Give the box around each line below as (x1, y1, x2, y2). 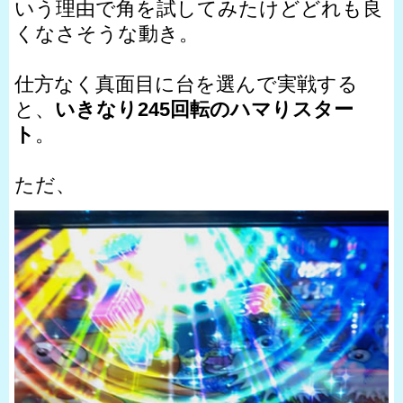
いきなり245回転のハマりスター (55, 98, 354, 121)
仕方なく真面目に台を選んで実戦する (14, 73, 358, 96)
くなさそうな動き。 (14, 22, 199, 46)
